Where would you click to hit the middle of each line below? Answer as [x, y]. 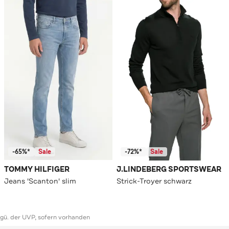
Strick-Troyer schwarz [154, 181]
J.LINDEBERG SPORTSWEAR [169, 170]
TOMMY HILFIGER [37, 170]
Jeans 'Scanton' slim [40, 181]
